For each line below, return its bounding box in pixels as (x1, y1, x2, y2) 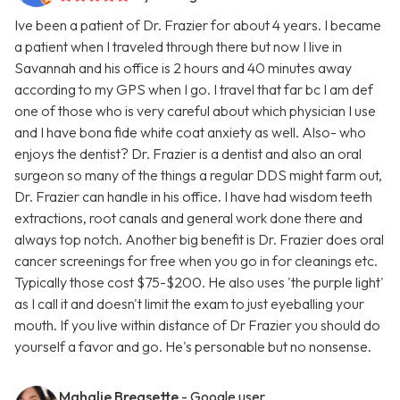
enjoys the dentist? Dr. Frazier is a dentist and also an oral (14, 145, 362, 163)
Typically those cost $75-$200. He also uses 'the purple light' (14, 273, 384, 292)
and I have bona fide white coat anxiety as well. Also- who (14, 123, 366, 142)
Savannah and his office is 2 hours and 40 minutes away (14, 59, 352, 78)
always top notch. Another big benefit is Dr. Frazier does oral (14, 230, 384, 249)
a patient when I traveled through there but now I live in (14, 37, 342, 56)
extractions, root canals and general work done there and (14, 209, 362, 228)
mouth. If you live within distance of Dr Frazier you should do (14, 316, 380, 335)
